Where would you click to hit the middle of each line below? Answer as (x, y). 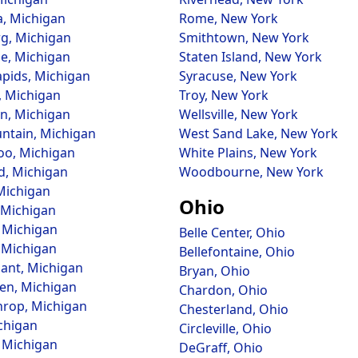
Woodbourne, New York (251, 172)
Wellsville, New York (239, 114)
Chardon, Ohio (223, 290)
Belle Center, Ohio (232, 233)
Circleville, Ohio (225, 328)
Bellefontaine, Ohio (237, 252)
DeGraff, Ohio (221, 348)
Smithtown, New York (244, 38)
